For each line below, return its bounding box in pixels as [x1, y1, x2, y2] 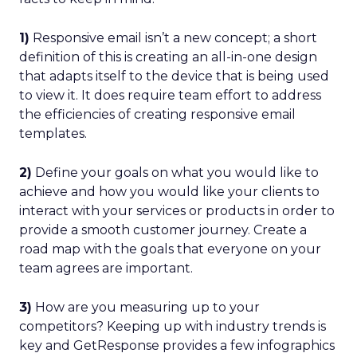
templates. [19, 126, 87, 141]
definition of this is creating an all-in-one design [19, 49, 317, 65]
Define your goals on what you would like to [32, 165, 319, 180]
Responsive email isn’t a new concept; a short [29, 30, 317, 45]
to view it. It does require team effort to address [19, 88, 321, 103]
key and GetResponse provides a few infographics [19, 338, 335, 353]
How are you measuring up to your [32, 300, 260, 315]
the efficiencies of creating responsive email [19, 107, 296, 122]
